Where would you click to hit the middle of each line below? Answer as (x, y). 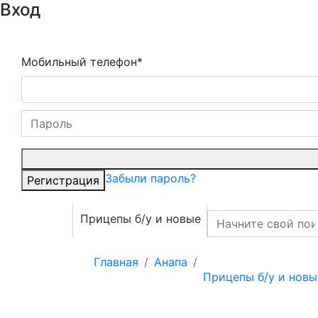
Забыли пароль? (150, 178)
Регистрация (63, 180)
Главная (116, 262)
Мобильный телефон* (82, 62)
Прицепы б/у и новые (141, 219)
